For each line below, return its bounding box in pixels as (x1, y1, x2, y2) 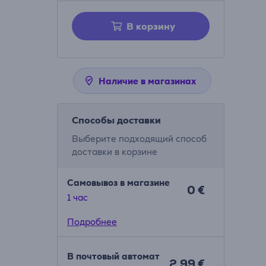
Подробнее (66, 216, 117, 227)
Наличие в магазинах (99, 75, 197, 87)
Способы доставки (71, 114, 161, 126)
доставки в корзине (71, 146, 157, 157)
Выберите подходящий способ (71, 133, 207, 144)
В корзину (126, 20, 175, 33)
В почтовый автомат (66, 251, 160, 262)
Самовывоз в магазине (66, 177, 170, 188)
